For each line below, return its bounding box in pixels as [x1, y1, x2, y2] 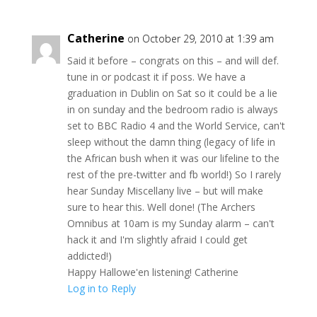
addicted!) [67, 249, 112, 263]
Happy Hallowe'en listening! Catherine [67, 265, 238, 279]
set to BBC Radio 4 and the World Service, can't [67, 119, 285, 132]
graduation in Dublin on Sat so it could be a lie [67, 86, 277, 100]
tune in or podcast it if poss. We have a [67, 70, 246, 83]
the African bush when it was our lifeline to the [67, 151, 279, 165]
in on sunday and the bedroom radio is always [67, 103, 278, 116]
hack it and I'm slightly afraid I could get [67, 233, 248, 246]
